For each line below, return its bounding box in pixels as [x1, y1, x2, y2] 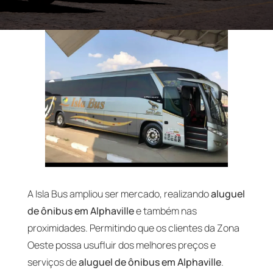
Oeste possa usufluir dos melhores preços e [27, 238, 216, 252]
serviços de [27, 255, 79, 269]
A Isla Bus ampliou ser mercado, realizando [27, 187, 211, 200]
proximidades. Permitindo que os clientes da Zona [27, 221, 239, 235]
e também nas [133, 204, 197, 218]
